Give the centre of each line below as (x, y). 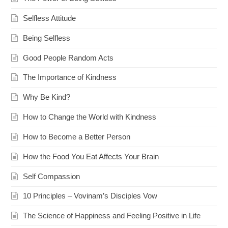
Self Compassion (52, 176)
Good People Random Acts (68, 58)
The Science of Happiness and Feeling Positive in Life (112, 216)
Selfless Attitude (50, 18)
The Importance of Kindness (70, 77)
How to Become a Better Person (77, 136)
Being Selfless (47, 38)
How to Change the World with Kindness (90, 117)
